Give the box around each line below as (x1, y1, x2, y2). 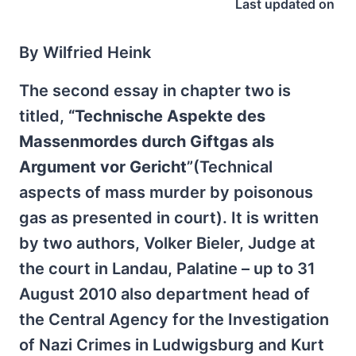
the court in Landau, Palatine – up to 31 (19, 259, 315, 278)
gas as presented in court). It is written (19, 208, 319, 227)
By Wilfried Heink (19, 43, 151, 62)
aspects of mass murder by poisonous (19, 183, 313, 202)
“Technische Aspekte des (68, 106, 265, 126)
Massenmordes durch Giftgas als (19, 132, 274, 151)
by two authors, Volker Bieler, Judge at (19, 234, 315, 253)
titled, (19, 106, 68, 126)
